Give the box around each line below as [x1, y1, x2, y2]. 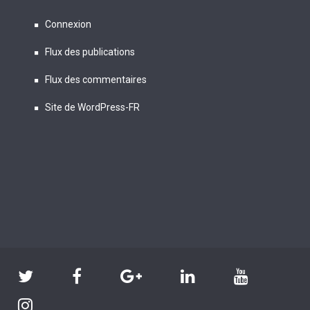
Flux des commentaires [45, 74, 147, 86]
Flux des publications [45, 46, 135, 58]
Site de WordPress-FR [45, 102, 140, 113]
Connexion [45, 19, 91, 30]
